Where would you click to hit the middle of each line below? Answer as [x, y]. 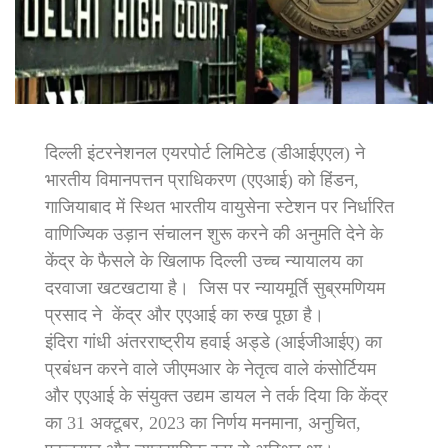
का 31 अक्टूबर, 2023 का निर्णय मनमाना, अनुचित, [203, 422]
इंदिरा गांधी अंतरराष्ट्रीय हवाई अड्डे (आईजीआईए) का [213, 341]
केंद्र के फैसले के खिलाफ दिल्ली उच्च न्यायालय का [204, 260]
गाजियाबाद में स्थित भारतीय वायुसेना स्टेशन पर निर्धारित [219, 206]
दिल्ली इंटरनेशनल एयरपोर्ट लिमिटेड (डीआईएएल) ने [205, 152]
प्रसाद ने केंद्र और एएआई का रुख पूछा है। [184, 314]
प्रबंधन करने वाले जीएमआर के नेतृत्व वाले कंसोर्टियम [210, 368]
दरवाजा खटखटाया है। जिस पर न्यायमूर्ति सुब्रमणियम [215, 287]
